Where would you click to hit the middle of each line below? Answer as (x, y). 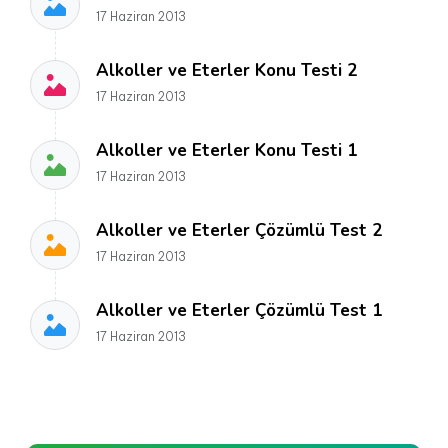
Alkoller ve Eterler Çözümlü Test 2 (239, 230)
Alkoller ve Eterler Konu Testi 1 (226, 150)
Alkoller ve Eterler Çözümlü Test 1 (239, 310)
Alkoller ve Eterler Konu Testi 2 (226, 70)
